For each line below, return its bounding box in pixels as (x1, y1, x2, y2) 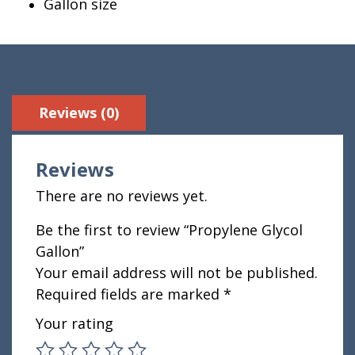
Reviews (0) (39, 103, 119, 123)
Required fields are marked (36, 284, 223, 304)
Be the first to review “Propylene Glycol (36, 220, 303, 240)
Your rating (36, 314, 113, 334)
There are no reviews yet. (36, 186, 208, 206)
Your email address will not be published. (36, 263, 318, 283)
